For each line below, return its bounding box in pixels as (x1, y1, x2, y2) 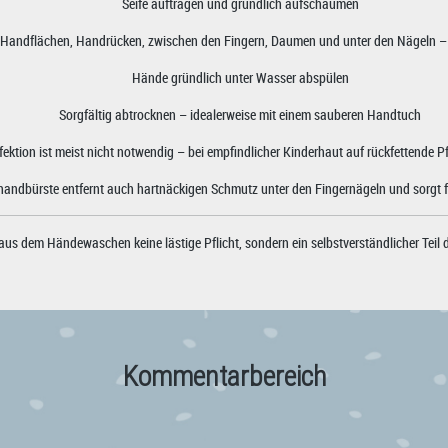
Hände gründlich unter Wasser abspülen (131, 67, 349, 87)
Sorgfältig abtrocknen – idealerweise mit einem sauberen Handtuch (59, 104, 421, 124)
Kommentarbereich (122, 359, 326, 393)
